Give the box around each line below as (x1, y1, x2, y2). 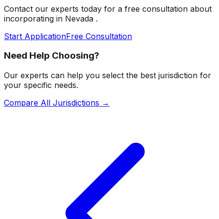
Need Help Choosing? (4, 50, 99, 62)
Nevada (65, 13, 96, 23)
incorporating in (4, 13, 65, 23)
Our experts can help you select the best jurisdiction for (4, 70, 211, 80)
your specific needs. (4, 80, 78, 90)
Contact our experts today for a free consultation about (4, 3, 212, 14)
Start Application (4, 31, 66, 41)
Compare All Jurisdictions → (4, 97, 109, 108)
